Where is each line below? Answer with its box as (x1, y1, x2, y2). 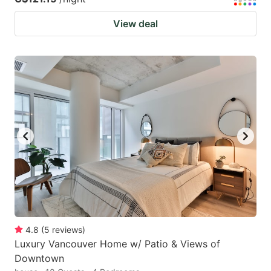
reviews (52, 224, 82, 235)
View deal (113, 17, 158, 30)
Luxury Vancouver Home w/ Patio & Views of (15, 237, 220, 250)
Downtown (15, 252, 64, 264)
